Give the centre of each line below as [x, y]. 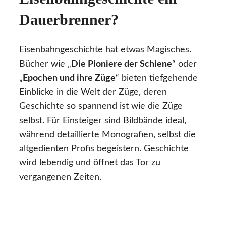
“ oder [184, 64]
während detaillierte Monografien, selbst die [107, 135]
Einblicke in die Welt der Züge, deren [93, 93]
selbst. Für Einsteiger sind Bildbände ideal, [103, 121]
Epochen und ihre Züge [69, 78]
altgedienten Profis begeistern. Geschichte [104, 149]
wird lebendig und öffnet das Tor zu [90, 163]
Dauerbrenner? [69, 20]
